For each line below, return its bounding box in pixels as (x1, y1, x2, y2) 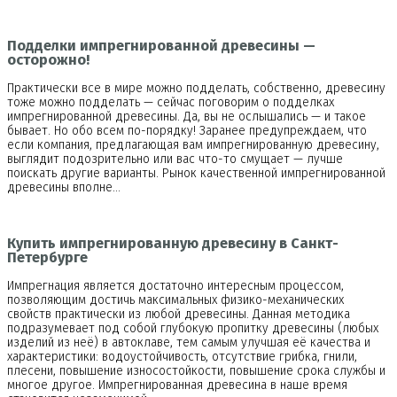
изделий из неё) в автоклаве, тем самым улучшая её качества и (7, 334, 370, 350)
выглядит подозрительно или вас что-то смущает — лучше (7, 152, 343, 167)
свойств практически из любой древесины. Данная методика (7, 306, 350, 322)
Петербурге (7, 248, 88, 266)
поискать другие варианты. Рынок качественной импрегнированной (7, 166, 385, 182)
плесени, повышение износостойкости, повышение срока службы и (7, 362, 385, 378)
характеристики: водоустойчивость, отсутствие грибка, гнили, (7, 348, 357, 364)
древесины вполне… (7, 180, 121, 196)
